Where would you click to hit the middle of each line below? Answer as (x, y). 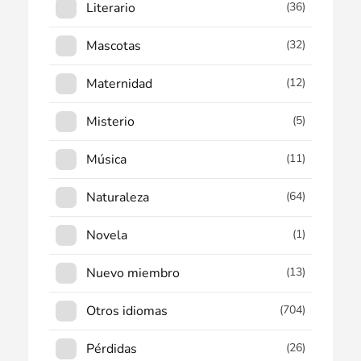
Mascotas (114, 46)
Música (107, 159)
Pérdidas (112, 349)
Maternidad (120, 83)
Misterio (111, 121)
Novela (107, 235)
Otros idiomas (127, 311)
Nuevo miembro (133, 273)
